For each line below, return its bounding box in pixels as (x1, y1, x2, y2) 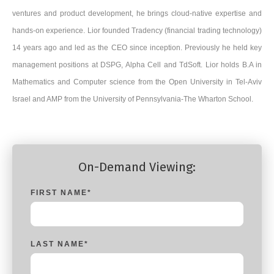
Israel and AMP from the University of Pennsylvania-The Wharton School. (12, 94, 253, 103)
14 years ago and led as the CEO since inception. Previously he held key (12, 43, 262, 52)
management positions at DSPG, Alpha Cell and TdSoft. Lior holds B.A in (12, 60, 262, 69)
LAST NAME (31, 239, 84, 248)
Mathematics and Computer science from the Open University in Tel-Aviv (12, 77, 262, 86)
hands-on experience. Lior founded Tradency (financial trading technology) (12, 26, 262, 35)
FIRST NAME (31, 188, 87, 197)
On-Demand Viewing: (78, 159, 196, 174)
